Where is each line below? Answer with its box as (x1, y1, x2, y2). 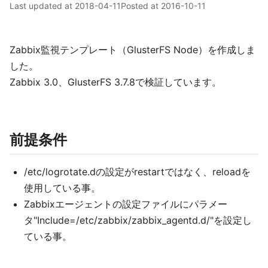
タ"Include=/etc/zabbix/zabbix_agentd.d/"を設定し (24, 214, 252, 226)
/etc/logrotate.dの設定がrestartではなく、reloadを (24, 166, 251, 178)
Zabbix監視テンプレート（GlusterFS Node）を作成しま (10, 44, 255, 56)
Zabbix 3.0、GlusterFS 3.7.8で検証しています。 (10, 76, 221, 88)
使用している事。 (24, 182, 100, 194)
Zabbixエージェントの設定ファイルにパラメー (24, 198, 227, 210)
